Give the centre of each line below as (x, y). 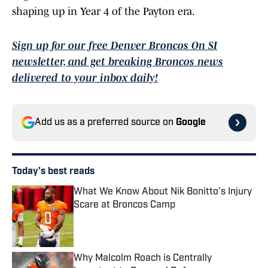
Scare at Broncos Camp (124, 205)
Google (191, 123)
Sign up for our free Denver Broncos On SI (115, 46)
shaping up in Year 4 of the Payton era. (103, 12)
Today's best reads (53, 172)
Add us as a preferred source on (105, 123)
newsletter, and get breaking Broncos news (118, 62)
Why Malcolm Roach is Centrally (143, 259)
